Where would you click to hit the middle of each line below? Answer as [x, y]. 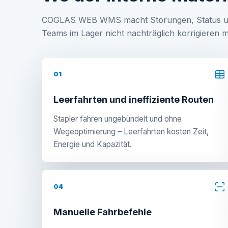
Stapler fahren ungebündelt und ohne [118, 119]
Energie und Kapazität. [93, 144]
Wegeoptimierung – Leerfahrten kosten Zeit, [131, 131]
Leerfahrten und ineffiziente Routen [134, 99]
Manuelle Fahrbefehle [103, 212]
